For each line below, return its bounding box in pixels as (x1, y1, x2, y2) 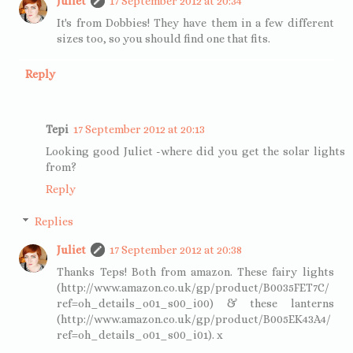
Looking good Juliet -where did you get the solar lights (46, 144, 345, 158)
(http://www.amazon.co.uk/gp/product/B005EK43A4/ (57, 313, 332, 326)
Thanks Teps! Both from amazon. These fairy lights (57, 266, 334, 279)
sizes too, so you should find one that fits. (57, 32, 271, 45)
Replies (35, 215, 74, 229)
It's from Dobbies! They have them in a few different (57, 16, 334, 29)
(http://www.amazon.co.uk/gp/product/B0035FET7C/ (57, 281, 330, 295)
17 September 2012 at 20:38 (110, 243, 243, 257)
